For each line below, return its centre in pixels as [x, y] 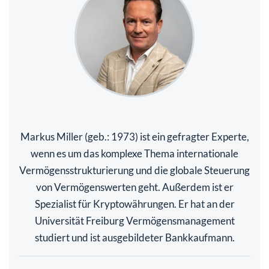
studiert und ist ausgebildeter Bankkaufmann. [134, 237]
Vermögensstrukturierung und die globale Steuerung [134, 170]
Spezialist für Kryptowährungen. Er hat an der [134, 204]
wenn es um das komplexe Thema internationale [134, 153]
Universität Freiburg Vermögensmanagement [134, 220]
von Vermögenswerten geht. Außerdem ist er [134, 187]
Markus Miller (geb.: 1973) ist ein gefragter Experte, [134, 136]
